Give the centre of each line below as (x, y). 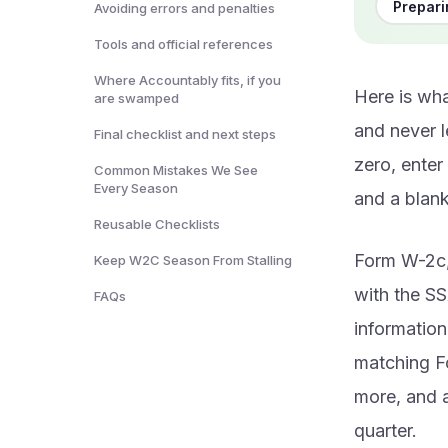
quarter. (385, 430)
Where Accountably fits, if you (187, 80)
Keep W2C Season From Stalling (193, 260)
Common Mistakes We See (176, 170)
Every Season (136, 188)
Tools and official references (183, 44)
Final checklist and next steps (185, 134)
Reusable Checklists (157, 224)
